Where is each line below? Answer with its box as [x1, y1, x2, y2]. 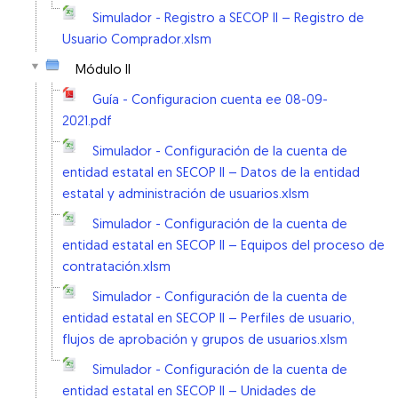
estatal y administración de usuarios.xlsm [62, 188, 309, 202]
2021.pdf [62, 115, 112, 129]
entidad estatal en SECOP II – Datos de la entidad [62, 167, 360, 180]
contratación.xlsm [62, 261, 171, 275]
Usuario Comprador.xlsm [62, 34, 211, 47]
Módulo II [76, 64, 131, 77]
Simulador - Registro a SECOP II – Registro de [92, 12, 364, 26]
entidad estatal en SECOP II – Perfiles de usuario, [62, 313, 354, 326]
